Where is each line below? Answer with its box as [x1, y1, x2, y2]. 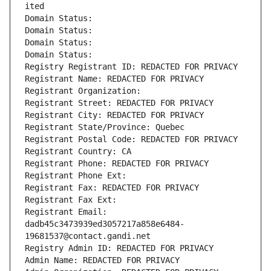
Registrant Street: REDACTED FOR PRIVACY [25, 98, 214, 108]
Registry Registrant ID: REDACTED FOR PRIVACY [25, 62, 238, 72]
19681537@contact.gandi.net [25, 231, 151, 241]
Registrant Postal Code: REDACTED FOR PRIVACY [25, 134, 238, 145]
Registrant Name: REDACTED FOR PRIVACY [25, 74, 204, 84]
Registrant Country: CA [25, 146, 131, 157]
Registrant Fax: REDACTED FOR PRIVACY [25, 183, 199, 193]
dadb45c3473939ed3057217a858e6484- [25, 219, 184, 229]
